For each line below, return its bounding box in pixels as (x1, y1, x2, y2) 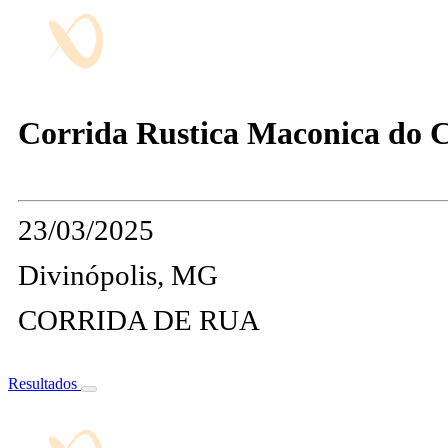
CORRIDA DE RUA (18, 303, 260, 336)
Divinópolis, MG (18, 258, 218, 291)
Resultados (8, 374, 81, 392)
